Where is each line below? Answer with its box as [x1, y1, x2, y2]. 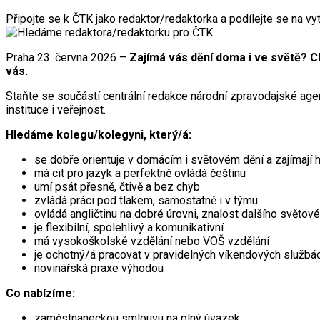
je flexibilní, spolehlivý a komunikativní [34, 220, 224, 234]
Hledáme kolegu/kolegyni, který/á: [6, 127, 191, 141]
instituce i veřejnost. [6, 102, 106, 116]
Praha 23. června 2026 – [6, 50, 129, 64]
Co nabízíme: [6, 286, 75, 300]
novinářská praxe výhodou [34, 261, 164, 275]
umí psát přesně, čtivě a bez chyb [34, 179, 200, 194]
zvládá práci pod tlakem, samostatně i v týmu [34, 193, 258, 207]
